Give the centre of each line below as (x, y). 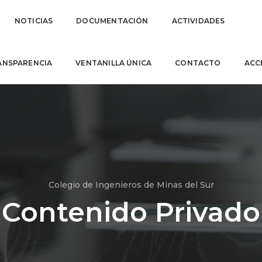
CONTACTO (198, 63)
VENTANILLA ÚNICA (114, 63)
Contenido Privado (131, 212)
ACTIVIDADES (198, 21)
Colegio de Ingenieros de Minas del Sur (131, 185)
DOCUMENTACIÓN (112, 21)
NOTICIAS (34, 21)
